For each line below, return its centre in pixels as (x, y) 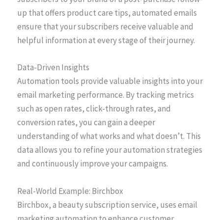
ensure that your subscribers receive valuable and (105, 27)
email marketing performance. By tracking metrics (106, 95)
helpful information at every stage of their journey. (106, 41)
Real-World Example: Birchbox (70, 191)
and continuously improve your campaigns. (93, 164)
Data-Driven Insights (53, 68)
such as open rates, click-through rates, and (94, 109)
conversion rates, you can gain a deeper (86, 123)
